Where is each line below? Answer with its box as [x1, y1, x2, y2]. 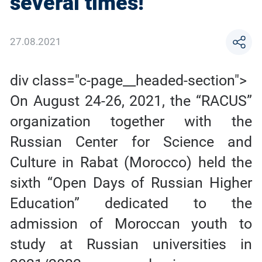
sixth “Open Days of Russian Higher [9, 174, 253, 191]
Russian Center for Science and [9, 133, 253, 150]
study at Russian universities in [9, 235, 253, 253]
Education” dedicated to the [9, 194, 253, 212]
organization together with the [9, 112, 253, 130]
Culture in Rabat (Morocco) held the [9, 153, 253, 171]
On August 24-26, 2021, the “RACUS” [9, 92, 253, 109]
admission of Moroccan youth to [9, 215, 253, 232]
